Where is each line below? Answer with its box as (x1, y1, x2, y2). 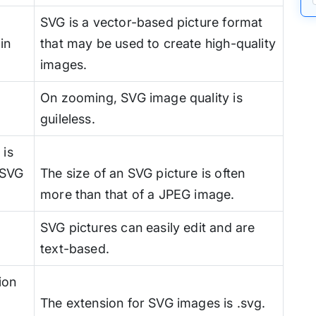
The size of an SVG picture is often (40, 165, 245, 181)
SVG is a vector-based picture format (40, 14, 263, 30)
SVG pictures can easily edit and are (40, 219, 255, 235)
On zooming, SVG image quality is (40, 90, 243, 105)
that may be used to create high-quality (40, 35, 276, 51)
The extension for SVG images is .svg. (40, 295, 266, 310)
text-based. (40, 241, 109, 256)
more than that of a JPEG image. (40, 186, 235, 202)
